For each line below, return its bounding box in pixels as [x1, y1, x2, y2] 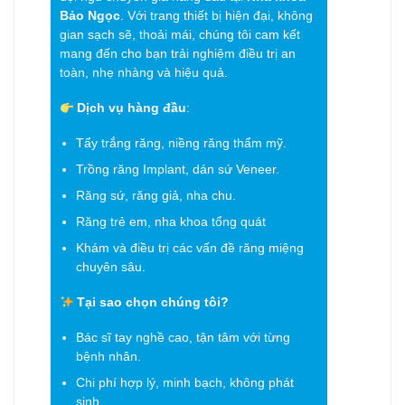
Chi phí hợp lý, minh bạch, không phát [75, 375, 294, 390]
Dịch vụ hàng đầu [77, 101, 187, 116]
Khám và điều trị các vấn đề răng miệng [75, 241, 304, 256]
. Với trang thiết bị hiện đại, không [120, 9, 313, 24]
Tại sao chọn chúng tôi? [77, 296, 230, 310]
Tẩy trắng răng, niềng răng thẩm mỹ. [75, 136, 287, 150]
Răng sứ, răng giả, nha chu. [75, 189, 236, 203]
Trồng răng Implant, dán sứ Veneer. [75, 162, 279, 176]
